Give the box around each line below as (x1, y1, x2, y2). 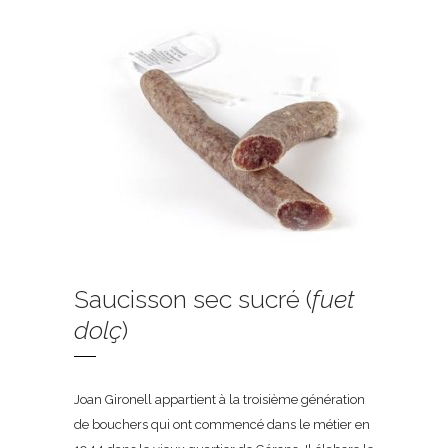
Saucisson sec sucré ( (74, 284, 312, 314)
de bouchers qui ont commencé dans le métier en (74, 417, 370, 432)
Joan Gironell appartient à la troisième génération (74, 392, 365, 407)
